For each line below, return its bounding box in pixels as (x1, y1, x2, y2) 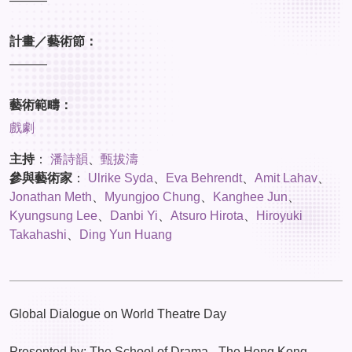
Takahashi (9, 227, 67, 241)
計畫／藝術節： (9, 34, 97, 48)
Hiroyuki (256, 208, 302, 222)
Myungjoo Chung (104, 189, 200, 203)
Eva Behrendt (166, 170, 242, 185)
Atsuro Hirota (170, 208, 244, 222)
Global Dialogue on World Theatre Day (9, 306, 226, 321)
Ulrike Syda (88, 170, 153, 185)
